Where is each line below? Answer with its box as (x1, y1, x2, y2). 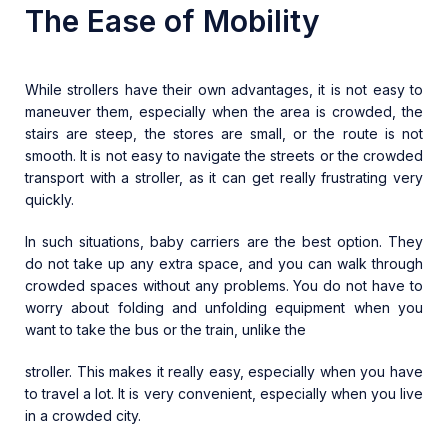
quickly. (25, 191, 74, 209)
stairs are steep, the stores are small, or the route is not (25, 125, 423, 143)
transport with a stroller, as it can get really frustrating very (25, 169, 423, 187)
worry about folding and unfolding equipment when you (25, 299, 423, 317)
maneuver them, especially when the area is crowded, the (25, 103, 423, 121)
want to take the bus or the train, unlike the (25, 321, 306, 339)
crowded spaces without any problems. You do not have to (25, 277, 423, 295)
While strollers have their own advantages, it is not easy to (25, 81, 423, 99)
